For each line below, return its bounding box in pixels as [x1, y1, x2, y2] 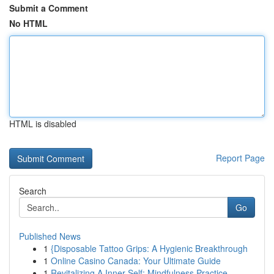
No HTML [9, 17, 48, 29]
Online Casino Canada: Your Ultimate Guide [51, 254, 221, 267]
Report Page [216, 152, 265, 164]
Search [19, 185, 46, 197]
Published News [19, 230, 81, 242]
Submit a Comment [9, 2, 88, 14]
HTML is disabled [9, 117, 76, 130]
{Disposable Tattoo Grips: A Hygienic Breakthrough [51, 242, 248, 254]
